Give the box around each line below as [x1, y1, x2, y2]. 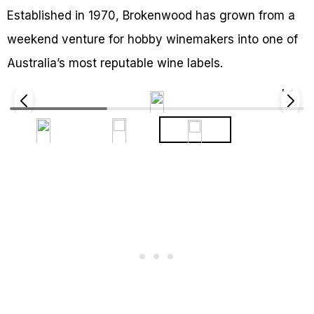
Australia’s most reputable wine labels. [7, 56, 223, 71]
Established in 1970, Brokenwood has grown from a [7, 8, 295, 23]
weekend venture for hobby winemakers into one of [7, 32, 298, 47]
